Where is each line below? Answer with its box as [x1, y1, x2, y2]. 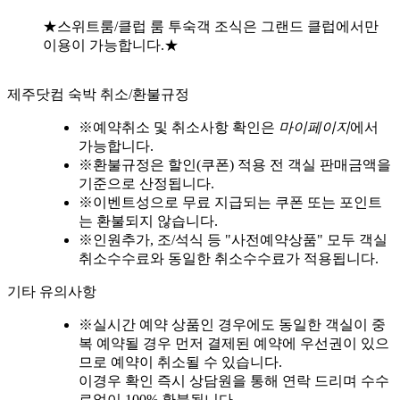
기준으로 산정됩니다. [79, 176, 214, 192]
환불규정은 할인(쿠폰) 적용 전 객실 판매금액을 [93, 157, 391, 173]
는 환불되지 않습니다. [79, 213, 218, 229]
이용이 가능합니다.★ [43, 37, 179, 54]
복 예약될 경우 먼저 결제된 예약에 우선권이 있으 [79, 336, 389, 352]
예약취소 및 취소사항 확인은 [93, 120, 279, 136]
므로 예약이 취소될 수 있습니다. [79, 354, 282, 371]
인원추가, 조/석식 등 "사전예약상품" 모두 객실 [93, 232, 387, 248]
